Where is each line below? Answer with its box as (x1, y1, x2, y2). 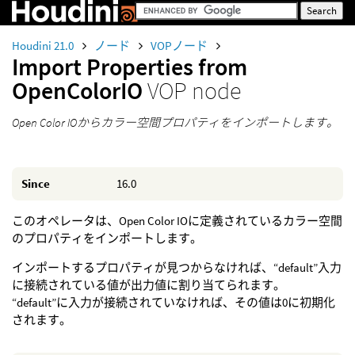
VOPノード (151, 38, 210, 53)
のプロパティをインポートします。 (12, 231, 202, 246)
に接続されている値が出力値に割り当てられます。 (12, 277, 285, 292)
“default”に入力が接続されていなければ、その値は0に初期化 (12, 295, 335, 310)
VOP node (147, 75, 241, 105)
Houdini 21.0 (12, 38, 76, 53)
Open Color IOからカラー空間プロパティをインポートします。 (12, 115, 338, 130)
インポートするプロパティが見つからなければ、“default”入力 (12, 260, 342, 275)
